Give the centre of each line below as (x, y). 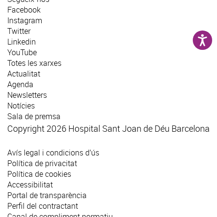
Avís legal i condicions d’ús (53, 153)
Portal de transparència (47, 195)
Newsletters (27, 95)
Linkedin (22, 42)
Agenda (20, 85)
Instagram (25, 21)
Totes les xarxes (34, 63)
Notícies (21, 106)
